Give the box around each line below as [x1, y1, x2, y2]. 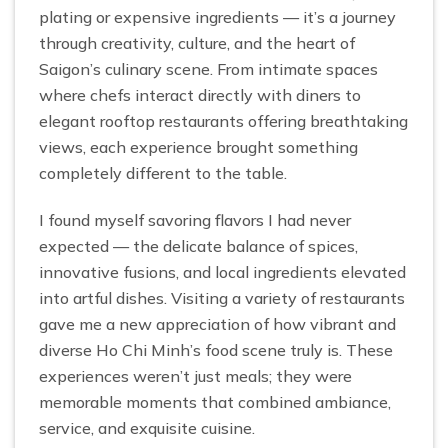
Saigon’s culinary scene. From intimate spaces [39, 59, 378, 79]
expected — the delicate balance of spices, [39, 235, 358, 256]
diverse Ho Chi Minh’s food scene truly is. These [39, 339, 393, 360]
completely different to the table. [39, 163, 287, 183]
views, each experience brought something [39, 137, 358, 157]
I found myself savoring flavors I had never [39, 209, 351, 230]
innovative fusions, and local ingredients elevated [39, 261, 406, 282]
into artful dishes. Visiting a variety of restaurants [39, 287, 405, 308]
